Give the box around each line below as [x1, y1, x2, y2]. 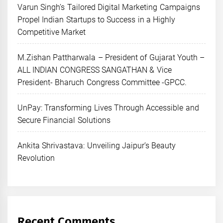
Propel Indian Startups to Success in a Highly [17, 14, 176, 24]
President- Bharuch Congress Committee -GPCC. [17, 77, 187, 87]
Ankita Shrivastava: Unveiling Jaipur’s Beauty [17, 140, 176, 150]
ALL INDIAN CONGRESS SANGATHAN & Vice [17, 65, 172, 75]
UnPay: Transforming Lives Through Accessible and [17, 103, 199, 112]
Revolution [17, 153, 55, 163]
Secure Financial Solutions [17, 115, 111, 125]
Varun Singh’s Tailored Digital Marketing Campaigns [17, 2, 200, 12]
